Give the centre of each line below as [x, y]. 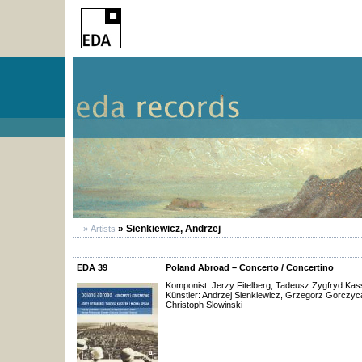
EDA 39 [92, 267]
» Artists [98, 229]
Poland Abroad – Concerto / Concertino [250, 267]
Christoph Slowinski [204, 305]
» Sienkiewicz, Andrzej [168, 229]
